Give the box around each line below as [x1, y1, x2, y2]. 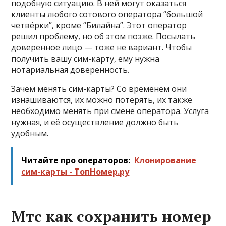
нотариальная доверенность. [11, 64, 130, 75]
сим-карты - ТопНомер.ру [21, 166, 130, 177]
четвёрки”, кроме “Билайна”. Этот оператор [11, 20, 187, 31]
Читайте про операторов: [21, 155, 131, 166]
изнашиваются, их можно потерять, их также [11, 94, 193, 105]
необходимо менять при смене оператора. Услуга [11, 105, 209, 117]
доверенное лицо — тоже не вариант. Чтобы [11, 42, 192, 53]
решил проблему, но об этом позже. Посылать [11, 31, 196, 42]
